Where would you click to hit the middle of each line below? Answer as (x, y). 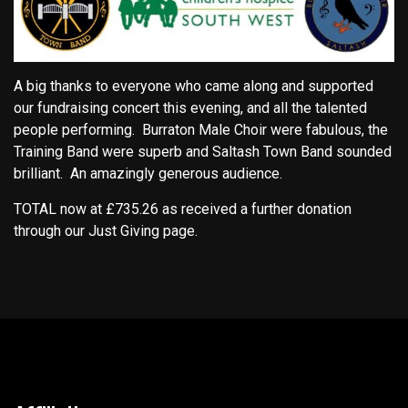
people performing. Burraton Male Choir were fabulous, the (201, 129)
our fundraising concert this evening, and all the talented (190, 107)
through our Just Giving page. (106, 230)
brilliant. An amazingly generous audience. (148, 173)
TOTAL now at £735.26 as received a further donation (183, 209)
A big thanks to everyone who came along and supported (194, 86)
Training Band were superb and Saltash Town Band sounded (203, 151)
